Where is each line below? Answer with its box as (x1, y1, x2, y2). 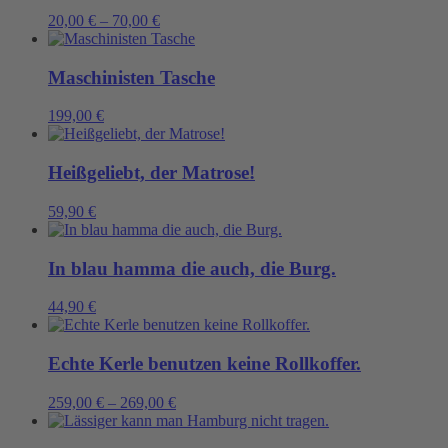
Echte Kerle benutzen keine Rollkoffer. (48, 353, 361, 375)
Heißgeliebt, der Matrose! (48, 162, 255, 184)
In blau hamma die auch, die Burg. (48, 257, 336, 279)
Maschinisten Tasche (48, 66, 215, 88)
